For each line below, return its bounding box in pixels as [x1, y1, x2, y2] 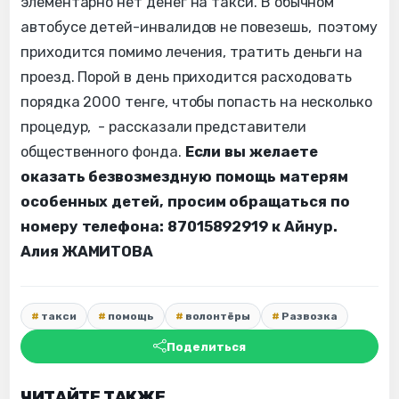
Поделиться [167, 339, 246, 354]
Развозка [281, 310, 338, 323]
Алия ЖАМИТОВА [20, 243, 154, 261]
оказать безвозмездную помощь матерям [20, 168, 348, 186]
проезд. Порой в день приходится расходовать [20, 69, 353, 86]
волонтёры [185, 310, 250, 323]
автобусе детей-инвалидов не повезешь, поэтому [20, 19, 378, 37]
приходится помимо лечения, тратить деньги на [20, 44, 363, 61]
